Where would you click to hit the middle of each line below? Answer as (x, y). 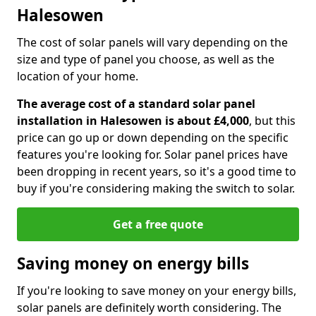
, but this (272, 121)
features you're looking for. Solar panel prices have (152, 154)
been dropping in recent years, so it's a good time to (157, 171)
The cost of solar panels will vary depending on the (152, 42)
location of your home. (78, 76)
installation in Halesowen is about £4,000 (133, 121)
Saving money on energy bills (133, 263)
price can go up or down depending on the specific (153, 138)
